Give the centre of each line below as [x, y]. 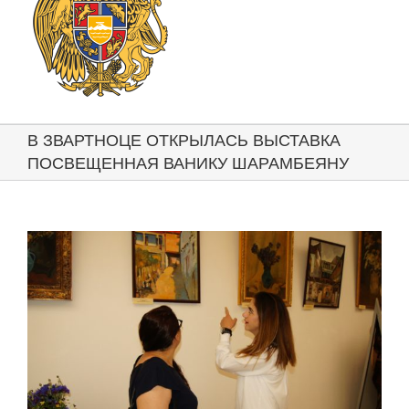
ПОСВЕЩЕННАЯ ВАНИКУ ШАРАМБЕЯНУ [188, 164]
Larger [43, 257]
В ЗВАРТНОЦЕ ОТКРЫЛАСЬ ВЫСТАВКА [184, 141]
